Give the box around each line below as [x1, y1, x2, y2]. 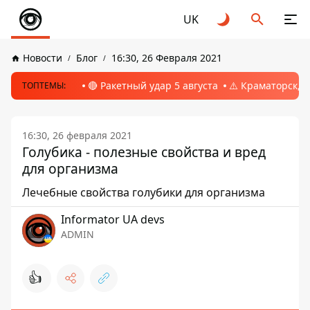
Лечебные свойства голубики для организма [22, 185, 265, 200]
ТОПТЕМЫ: [22, 80, 66, 91]
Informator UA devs [61, 212, 165, 227]
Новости [23, 51, 62, 64]
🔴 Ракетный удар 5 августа [88, 79, 218, 92]
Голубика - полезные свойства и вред [22, 143, 266, 161]
